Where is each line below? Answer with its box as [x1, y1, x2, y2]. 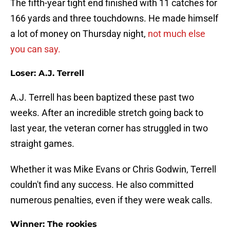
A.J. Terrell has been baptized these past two [10, 92, 194, 103]
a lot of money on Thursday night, [10, 28, 146, 40]
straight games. [10, 138, 74, 149]
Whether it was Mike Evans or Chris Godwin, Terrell [10, 164, 216, 175]
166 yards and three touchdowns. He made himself [10, 13, 218, 24]
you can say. [10, 44, 61, 55]
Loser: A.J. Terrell [10, 68, 84, 79]
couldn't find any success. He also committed [10, 179, 194, 190]
